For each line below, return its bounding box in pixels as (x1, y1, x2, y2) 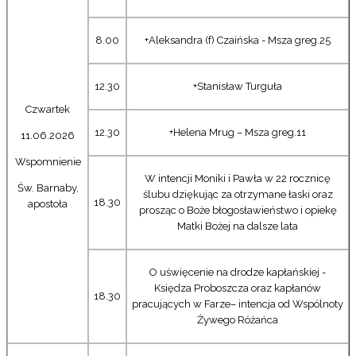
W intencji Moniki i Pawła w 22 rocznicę (145, 172, 331, 184)
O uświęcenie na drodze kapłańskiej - (149, 265, 326, 278)
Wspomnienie (14, 155, 81, 168)
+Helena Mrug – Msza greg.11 (169, 126, 306, 138)
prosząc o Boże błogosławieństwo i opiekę (138, 203, 337, 216)
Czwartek (25, 103, 70, 115)
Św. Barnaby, (17, 181, 79, 194)
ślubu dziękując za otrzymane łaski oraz (142, 188, 333, 200)
